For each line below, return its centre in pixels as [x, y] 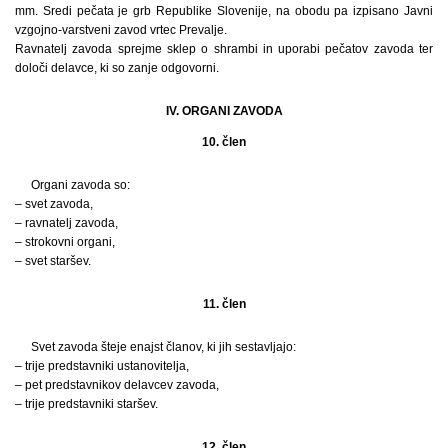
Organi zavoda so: [80, 184]
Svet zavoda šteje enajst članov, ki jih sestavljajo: [163, 346]
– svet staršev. [53, 260]
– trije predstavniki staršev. [86, 403]
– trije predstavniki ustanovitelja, [102, 365]
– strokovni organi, [65, 241]
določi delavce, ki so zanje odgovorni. [117, 67]
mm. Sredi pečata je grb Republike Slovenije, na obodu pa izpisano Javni [224, 10]
